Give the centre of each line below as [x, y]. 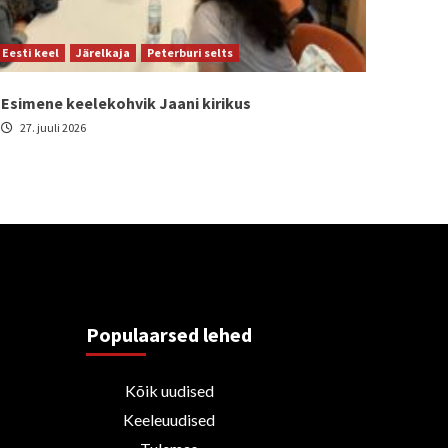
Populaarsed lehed [169, 334]
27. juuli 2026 [52, 127]
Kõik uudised [169, 390]
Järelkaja [103, 52]
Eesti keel [30, 52]
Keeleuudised [169, 419]
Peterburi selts [190, 52]
